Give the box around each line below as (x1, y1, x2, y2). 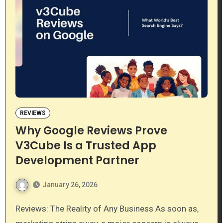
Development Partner (15, 153, 139, 168)
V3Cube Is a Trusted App (15, 138, 156, 153)
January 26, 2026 (42, 180, 98, 189)
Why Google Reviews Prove (15, 123, 167, 138)
